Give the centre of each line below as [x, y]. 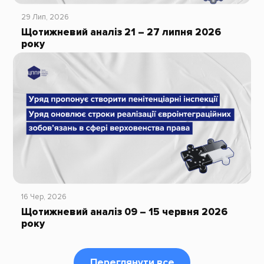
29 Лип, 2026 [45, 17]
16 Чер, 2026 [44, 197]
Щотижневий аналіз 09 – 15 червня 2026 [124, 212]
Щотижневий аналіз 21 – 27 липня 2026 [121, 32]
